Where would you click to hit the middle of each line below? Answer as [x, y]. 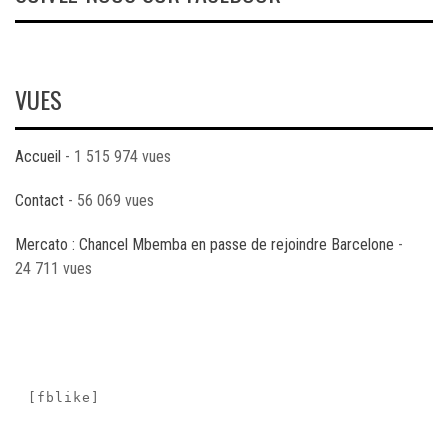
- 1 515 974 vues [116, 156]
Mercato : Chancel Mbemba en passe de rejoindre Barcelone [204, 244]
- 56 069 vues [109, 200]
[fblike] [64, 398]
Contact [39, 200]
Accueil [38, 156]
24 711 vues [53, 268]
